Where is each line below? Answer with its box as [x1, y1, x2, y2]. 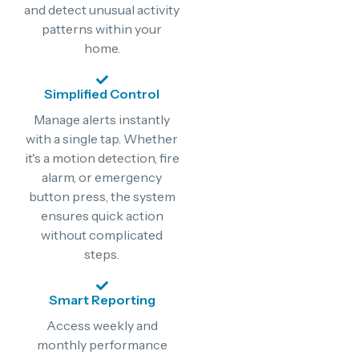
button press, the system [28, 188, 175, 204]
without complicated [41, 226, 163, 243]
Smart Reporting [48, 291, 155, 308]
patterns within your [42, 20, 162, 37]
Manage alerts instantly [34, 111, 170, 127]
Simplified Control [44, 85, 159, 102]
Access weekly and [46, 317, 158, 333]
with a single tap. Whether [26, 130, 178, 147]
